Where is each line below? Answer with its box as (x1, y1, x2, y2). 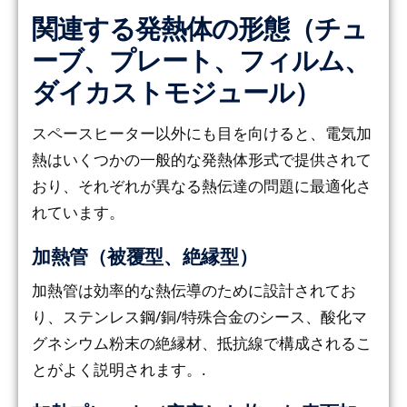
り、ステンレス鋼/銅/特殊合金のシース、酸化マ (32, 305, 367, 327)
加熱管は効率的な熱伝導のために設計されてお (32, 279, 356, 301)
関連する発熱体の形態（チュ (32, 15, 367, 45)
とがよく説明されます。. (32, 358, 206, 380)
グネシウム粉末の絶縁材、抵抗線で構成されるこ (32, 332, 372, 353)
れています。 (32, 202, 124, 223)
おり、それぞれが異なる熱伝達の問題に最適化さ (32, 175, 372, 197)
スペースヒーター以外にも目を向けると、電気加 (32, 123, 372, 144)
